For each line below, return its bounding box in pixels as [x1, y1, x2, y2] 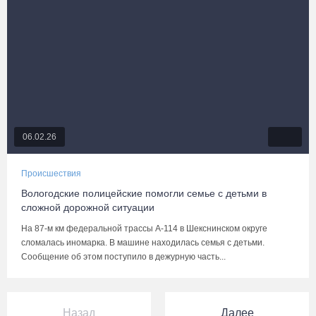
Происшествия [21, 169, 81, 178]
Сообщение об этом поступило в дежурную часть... [21, 252, 226, 262]
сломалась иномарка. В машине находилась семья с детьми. [21, 238, 265, 248]
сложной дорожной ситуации [21, 202, 154, 213]
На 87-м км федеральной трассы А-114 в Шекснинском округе [21, 224, 267, 233]
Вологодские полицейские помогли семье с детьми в [21, 188, 267, 199]
